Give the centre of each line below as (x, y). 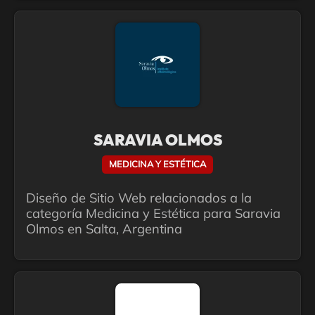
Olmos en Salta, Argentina (104, 229)
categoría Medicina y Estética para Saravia (153, 213)
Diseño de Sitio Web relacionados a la (139, 198)
